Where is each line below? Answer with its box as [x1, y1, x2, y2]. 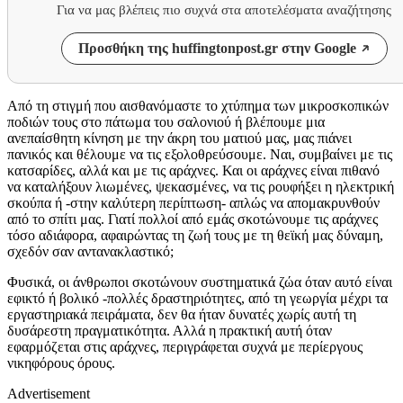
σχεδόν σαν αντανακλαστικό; [7, 243, 174, 259]
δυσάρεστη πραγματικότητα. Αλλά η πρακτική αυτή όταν [7, 322, 332, 338]
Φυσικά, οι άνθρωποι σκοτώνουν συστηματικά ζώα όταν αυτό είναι [7, 273, 392, 290]
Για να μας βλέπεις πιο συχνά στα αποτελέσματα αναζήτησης [57, 2, 391, 17]
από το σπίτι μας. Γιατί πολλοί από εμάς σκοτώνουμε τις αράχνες [7, 210, 378, 227]
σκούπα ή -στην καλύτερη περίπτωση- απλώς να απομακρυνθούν [7, 194, 380, 210]
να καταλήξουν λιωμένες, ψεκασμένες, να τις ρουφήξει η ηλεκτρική [7, 178, 394, 194]
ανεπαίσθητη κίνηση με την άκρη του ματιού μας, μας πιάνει [7, 130, 352, 146]
